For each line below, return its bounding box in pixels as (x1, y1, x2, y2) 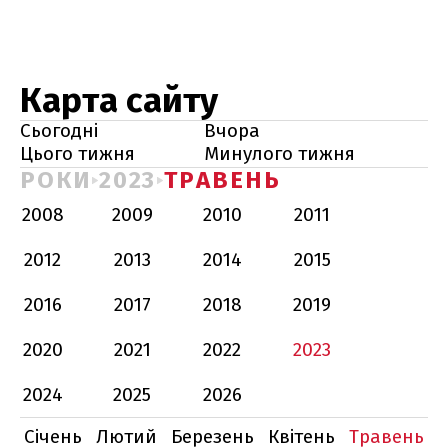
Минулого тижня (204, 142, 355, 165)
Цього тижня (20, 142, 135, 165)
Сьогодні (20, 119, 98, 142)
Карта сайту (20, 79, 218, 121)
